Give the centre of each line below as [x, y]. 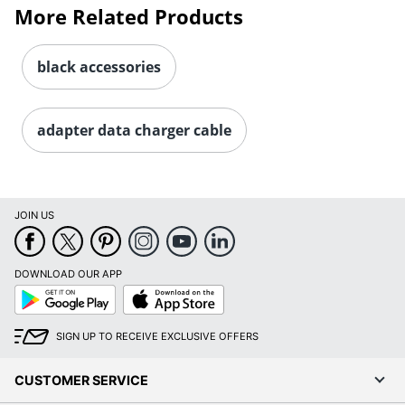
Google [31, 290]
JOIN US [34, 215]
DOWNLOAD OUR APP [68, 273]
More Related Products [129, 16]
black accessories [99, 66]
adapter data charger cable [134, 130]
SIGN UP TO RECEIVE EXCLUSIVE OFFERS [157, 336]
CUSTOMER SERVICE [81, 380]
